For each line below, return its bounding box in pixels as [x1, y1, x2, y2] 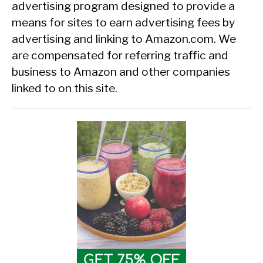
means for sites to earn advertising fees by [12, 15, 235, 29]
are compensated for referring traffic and [12, 48, 228, 62]
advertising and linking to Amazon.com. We [12, 31, 236, 46]
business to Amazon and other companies [12, 64, 230, 79]
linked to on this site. [12, 80, 117, 95]
